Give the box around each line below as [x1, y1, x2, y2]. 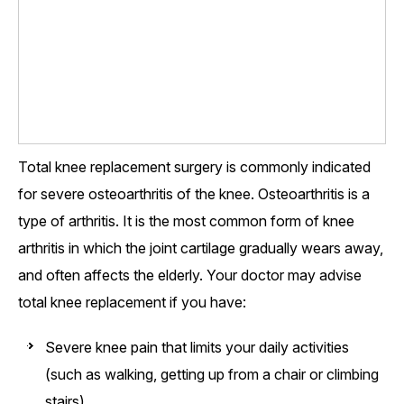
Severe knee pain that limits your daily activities [45, 338, 349, 357]
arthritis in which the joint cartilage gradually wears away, [18, 239, 383, 258]
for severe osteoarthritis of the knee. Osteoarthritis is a [18, 185, 370, 204]
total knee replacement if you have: [18, 293, 246, 312]
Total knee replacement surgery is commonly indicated [18, 158, 371, 177]
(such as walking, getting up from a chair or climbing [45, 365, 379, 384]
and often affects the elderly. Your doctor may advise [18, 266, 362, 285]
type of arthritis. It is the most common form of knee [18, 212, 354, 231]
